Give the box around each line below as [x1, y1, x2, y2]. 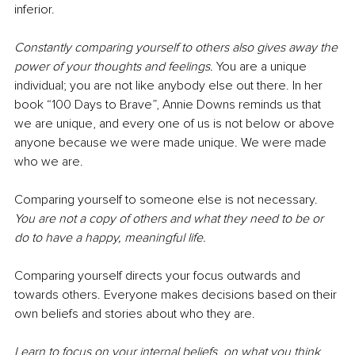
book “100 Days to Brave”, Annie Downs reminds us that [14, 97, 324, 113]
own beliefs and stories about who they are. [14, 306, 255, 323]
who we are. [14, 154, 86, 170]
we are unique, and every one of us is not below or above [14, 116, 338, 132]
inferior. [14, 2, 55, 18]
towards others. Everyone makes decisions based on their [14, 287, 340, 303]
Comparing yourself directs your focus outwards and [14, 268, 303, 284]
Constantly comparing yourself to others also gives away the [14, 40, 341, 56]
